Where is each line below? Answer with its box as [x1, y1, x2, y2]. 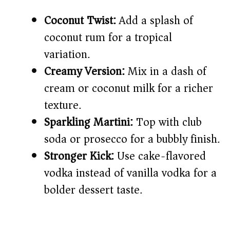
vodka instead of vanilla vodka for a [44, 163, 217, 183]
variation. [44, 45, 90, 65]
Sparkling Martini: [44, 112, 133, 132]
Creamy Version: [44, 62, 125, 82]
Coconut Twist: [44, 11, 116, 31]
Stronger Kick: [44, 146, 114, 166]
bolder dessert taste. [44, 180, 142, 200]
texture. [44, 95, 81, 116]
